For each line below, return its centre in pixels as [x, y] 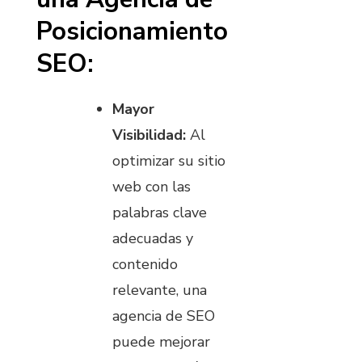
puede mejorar [161, 341]
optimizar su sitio [169, 160]
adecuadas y [153, 238]
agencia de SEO [164, 316]
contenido [145, 264]
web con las [152, 186]
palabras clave [160, 212]
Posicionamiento [132, 31]
